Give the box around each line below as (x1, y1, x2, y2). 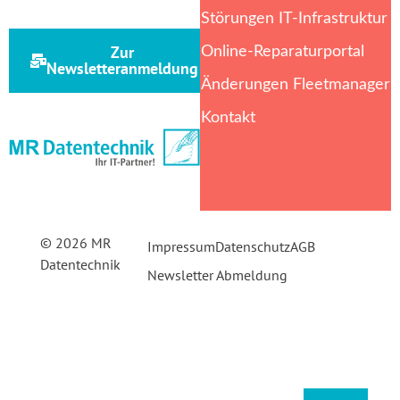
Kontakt (201, 110, 255, 127)
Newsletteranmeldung (46, 58, 198, 79)
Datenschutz (214, 237, 290, 256)
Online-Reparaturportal (201, 44, 364, 61)
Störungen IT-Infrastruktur (201, 11, 387, 28)
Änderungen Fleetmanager (201, 77, 390, 94)
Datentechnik (39, 255, 121, 274)
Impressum (146, 237, 215, 256)
